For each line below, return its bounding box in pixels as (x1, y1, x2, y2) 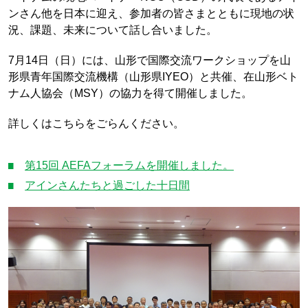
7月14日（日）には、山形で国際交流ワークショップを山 (8, 53, 291, 66)
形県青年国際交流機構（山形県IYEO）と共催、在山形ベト (8, 69, 298, 82)
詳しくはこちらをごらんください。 (8, 117, 184, 130)
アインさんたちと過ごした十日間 (25, 178, 190, 191)
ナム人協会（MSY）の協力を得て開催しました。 (8, 86, 252, 99)
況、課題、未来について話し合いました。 (8, 23, 217, 36)
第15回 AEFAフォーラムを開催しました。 (25, 158, 234, 171)
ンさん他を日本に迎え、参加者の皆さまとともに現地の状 (8, 6, 294, 19)
